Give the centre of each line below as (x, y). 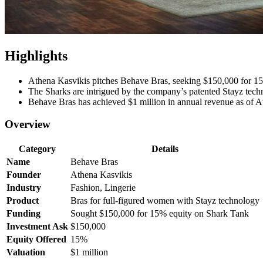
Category (37, 149)
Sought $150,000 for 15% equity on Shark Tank (160, 214)
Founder (24, 175)
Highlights (36, 55)
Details (165, 149)
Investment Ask (37, 227)
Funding (23, 214)
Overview (28, 124)
